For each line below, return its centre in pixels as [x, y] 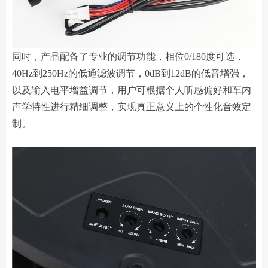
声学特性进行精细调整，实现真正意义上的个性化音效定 [132, 106]
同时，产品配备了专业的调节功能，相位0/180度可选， [128, 56]
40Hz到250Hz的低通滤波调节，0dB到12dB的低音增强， [130, 73]
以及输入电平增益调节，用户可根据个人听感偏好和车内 [132, 90]
